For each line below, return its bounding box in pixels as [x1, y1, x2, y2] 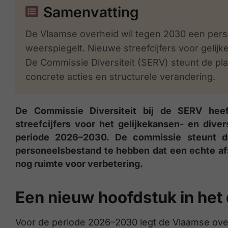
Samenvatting [43, 4, 139, 21]
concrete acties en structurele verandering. [25, 71, 215, 82]
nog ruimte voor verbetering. [15, 158, 143, 169]
